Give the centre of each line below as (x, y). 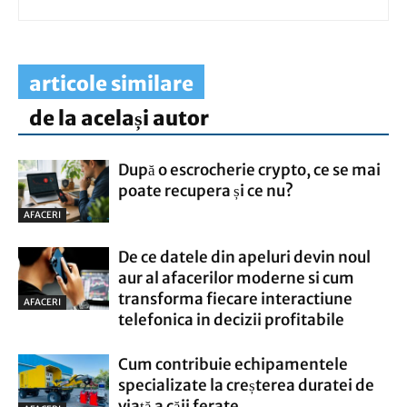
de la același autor (119, 118)
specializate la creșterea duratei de (246, 385)
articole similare (111, 84)
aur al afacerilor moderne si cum (236, 278)
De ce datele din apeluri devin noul (244, 257)
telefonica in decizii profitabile (231, 320)
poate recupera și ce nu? (206, 191)
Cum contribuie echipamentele (233, 364)
